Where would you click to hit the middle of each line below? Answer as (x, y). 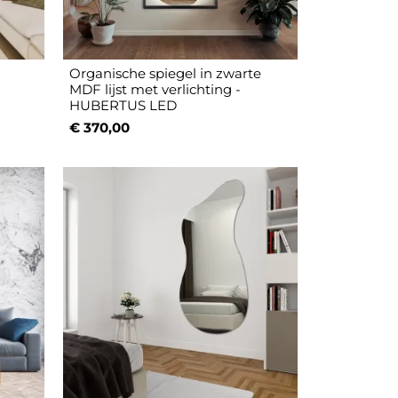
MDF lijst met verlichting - (155, 90)
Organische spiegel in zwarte (166, 74)
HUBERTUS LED (123, 106)
